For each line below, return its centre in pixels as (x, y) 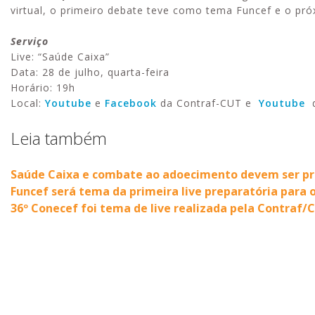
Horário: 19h (43, 87)
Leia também (59, 138)
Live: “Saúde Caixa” (60, 56)
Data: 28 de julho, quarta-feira (90, 72)
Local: (28, 103)
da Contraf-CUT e (208, 103)
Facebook (131, 103)
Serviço (30, 41)
